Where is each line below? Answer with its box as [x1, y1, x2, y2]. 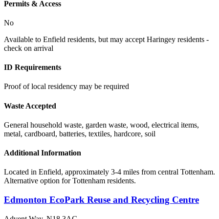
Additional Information [4, 149, 81, 157]
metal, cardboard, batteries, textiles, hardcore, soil [4, 129, 155, 138]
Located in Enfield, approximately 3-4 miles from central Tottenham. [4, 168, 215, 176]
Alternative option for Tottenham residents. [4, 176, 136, 185]
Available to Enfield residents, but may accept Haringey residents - [4, 35, 209, 44]
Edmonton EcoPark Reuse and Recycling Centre [4, 195, 199, 205]
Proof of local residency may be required [4, 82, 129, 91]
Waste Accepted [4, 101, 56, 110]
